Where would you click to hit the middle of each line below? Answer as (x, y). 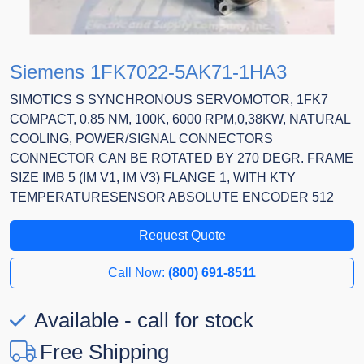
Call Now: (138, 273)
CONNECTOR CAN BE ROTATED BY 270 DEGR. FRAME (182, 158)
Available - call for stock (141, 321)
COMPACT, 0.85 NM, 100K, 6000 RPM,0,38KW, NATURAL (180, 119)
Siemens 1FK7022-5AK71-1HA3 (148, 72)
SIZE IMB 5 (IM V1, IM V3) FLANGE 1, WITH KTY (153, 178)
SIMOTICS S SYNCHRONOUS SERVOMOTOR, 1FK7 (169, 100)
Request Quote (182, 236)
